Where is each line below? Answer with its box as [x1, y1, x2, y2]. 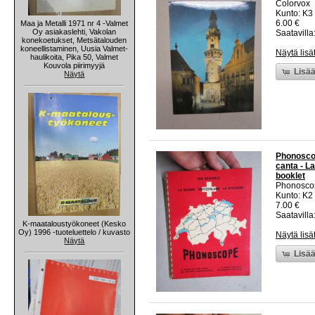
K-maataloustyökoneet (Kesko [22, 219, 127, 228]
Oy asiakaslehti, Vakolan [32, 27, 117, 36]
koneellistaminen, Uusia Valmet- [20, 44, 129, 53]
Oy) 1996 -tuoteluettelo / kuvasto [18, 227, 131, 236]
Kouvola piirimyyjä [44, 60, 105, 70]
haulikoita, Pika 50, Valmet [30, 52, 119, 61]
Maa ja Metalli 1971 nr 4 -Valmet [20, 18, 129, 27]
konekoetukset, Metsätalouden [22, 35, 127, 44]
